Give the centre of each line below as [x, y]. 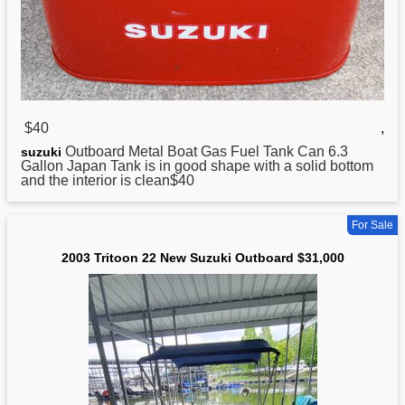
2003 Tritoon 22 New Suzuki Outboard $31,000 [202, 258]
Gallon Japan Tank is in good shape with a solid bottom [197, 166]
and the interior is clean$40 [108, 181]
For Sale [372, 226]
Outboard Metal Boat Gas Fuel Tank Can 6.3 [205, 152]
